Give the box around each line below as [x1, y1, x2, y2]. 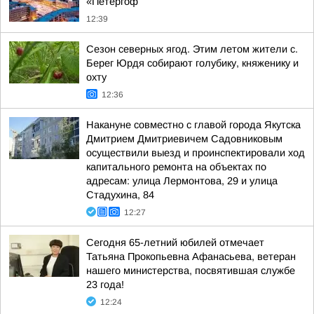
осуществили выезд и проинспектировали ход [86, 147, 305, 158]
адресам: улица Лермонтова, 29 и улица [86, 175, 278, 186]
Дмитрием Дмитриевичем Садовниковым [86, 133, 282, 144]
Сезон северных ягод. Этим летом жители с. [86, 43, 298, 55]
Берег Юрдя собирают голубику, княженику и [86, 57, 299, 69]
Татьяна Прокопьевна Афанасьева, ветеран [86, 251, 296, 262]
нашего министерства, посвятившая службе [86, 265, 295, 276]
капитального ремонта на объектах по [86, 161, 266, 172]
